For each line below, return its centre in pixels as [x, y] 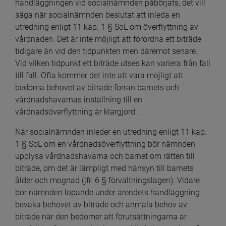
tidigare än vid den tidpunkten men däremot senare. [106, 51]
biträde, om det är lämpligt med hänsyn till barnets [104, 168]
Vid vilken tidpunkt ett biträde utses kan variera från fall [113, 64]
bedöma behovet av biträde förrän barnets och [97, 88]
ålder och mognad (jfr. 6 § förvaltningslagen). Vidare [107, 181]
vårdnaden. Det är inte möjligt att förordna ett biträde [108, 39]
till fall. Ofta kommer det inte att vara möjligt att [99, 76]
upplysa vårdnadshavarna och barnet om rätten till [105, 156]
